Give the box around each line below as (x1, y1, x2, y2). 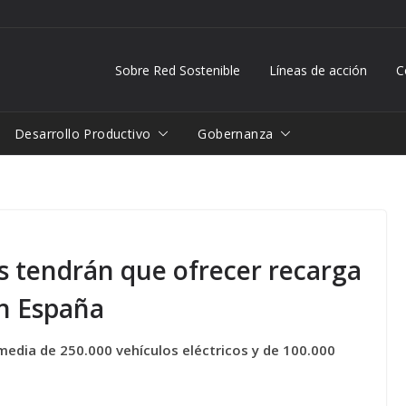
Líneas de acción (269, 61, 367, 79)
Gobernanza (198, 124, 274, 142)
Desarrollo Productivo (14, 124, 151, 142)
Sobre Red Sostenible (115, 61, 240, 79)
